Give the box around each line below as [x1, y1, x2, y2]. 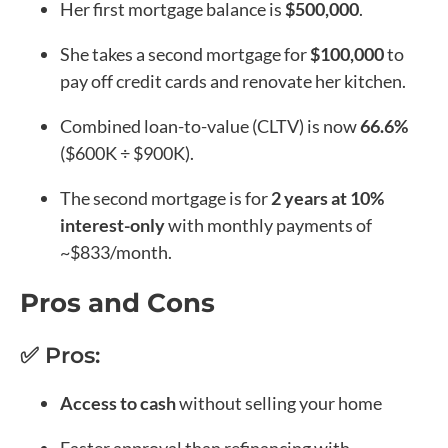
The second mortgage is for [60, 186, 271, 209]
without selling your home [176, 391, 382, 414]
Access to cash [60, 391, 176, 414]
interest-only [60, 213, 165, 236]
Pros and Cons [20, 286, 215, 319]
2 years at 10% [271, 186, 384, 209]
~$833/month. [60, 240, 172, 263]
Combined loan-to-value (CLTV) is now [60, 114, 360, 137]
